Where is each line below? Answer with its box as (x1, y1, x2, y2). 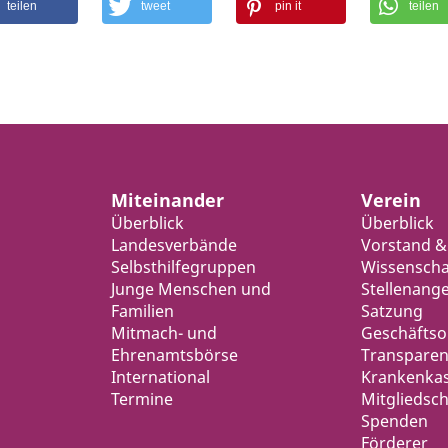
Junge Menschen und (111, 278, 272, 300)
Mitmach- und (111, 322, 218, 344)
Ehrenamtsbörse (111, 344, 239, 366)
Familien (111, 300, 175, 322)
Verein (360, 188, 421, 212)
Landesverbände (111, 234, 238, 256)
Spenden (360, 410, 428, 432)
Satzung (360, 300, 423, 322)
